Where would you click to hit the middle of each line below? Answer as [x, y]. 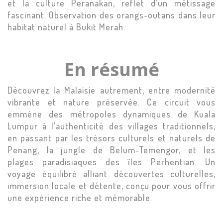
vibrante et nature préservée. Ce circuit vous [111, 102]
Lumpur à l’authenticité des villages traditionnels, [111, 126]
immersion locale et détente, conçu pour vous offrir [111, 185]
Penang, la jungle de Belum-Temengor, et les [111, 150]
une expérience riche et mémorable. [81, 197]
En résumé [111, 69]
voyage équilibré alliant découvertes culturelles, [111, 173]
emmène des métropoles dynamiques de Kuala [111, 114]
